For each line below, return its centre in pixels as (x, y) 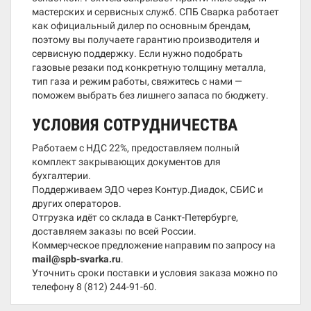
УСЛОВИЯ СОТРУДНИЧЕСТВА (135, 125)
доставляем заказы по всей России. (114, 231)
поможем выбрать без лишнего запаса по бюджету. (150, 95)
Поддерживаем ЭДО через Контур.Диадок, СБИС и (148, 190)
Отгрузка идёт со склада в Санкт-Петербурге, (135, 217)
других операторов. (77, 203)
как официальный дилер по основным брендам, (141, 26)
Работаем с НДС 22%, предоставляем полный (136, 148)
